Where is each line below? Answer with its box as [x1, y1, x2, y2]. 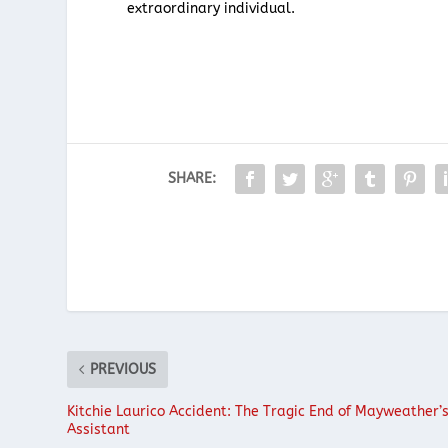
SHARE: [168, 169, 217, 187]
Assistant [67, 420, 131, 438]
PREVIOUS [90, 360, 157, 378]
